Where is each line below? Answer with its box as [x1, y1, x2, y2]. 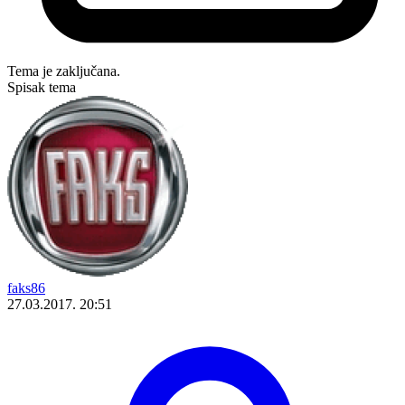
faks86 [7, 279, 45, 296]
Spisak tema [7, 79, 76, 95]
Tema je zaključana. [7, 62, 120, 79]
